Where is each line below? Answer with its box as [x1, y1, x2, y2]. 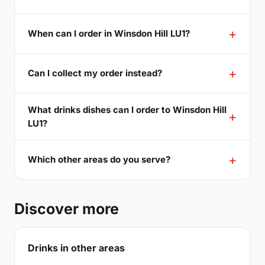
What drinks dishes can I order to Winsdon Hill [28, 104, 227, 115]
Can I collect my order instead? [28, 67, 162, 79]
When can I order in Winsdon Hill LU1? [28, 28, 190, 40]
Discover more [14, 199, 119, 218]
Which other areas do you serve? [28, 154, 170, 166]
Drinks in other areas [28, 241, 125, 254]
